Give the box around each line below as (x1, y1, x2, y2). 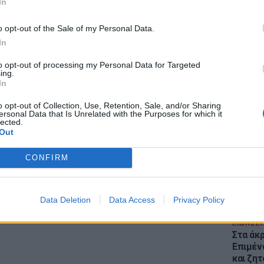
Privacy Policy (173, 194, 225, 204)
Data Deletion (39, 194, 91, 204)
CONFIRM (25, 153, 69, 162)
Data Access (108, 194, 155, 204)
